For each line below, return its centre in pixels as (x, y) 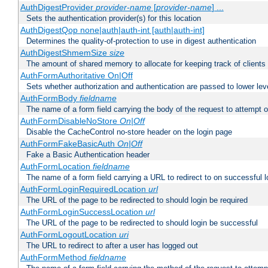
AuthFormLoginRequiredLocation (84, 189)
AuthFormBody (50, 98)
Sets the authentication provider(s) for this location (114, 19)
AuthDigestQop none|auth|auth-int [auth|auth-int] (112, 30)
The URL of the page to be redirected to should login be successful (142, 223)
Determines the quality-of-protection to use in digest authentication (141, 41)
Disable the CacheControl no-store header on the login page (129, 132)
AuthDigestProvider (58, 7)
